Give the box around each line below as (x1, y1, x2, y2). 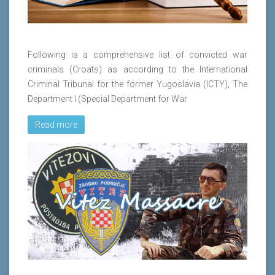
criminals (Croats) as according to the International (28, 64, 247, 75)
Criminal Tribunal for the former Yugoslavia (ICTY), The (28, 79, 247, 90)
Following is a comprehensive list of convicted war (28, 50, 247, 60)
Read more (35, 120, 77, 130)
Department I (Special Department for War (28, 94, 187, 104)
